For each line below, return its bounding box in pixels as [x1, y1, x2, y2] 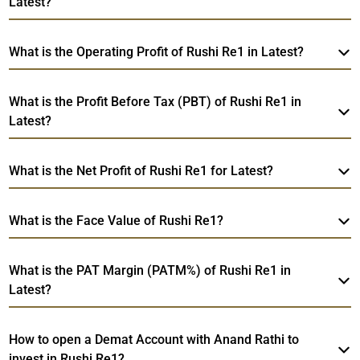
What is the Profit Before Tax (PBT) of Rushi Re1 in [9, 93, 302, 109]
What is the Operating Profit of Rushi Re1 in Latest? [9, 43, 305, 59]
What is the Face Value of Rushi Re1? [9, 212, 224, 228]
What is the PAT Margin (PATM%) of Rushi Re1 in [9, 262, 292, 278]
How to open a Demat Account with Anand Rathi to [9, 331, 300, 347]
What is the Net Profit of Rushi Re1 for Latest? [9, 162, 274, 178]
